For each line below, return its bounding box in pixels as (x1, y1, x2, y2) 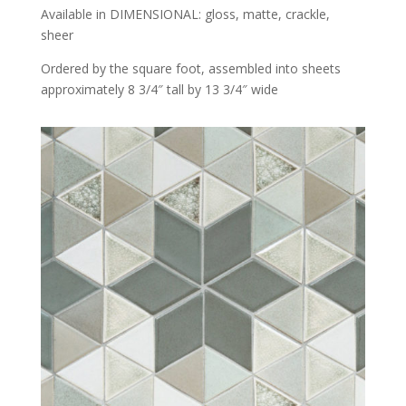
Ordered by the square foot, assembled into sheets (40, 59, 341, 77)
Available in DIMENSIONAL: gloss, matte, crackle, (40, 5, 330, 23)
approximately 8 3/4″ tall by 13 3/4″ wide (40, 80, 278, 98)
